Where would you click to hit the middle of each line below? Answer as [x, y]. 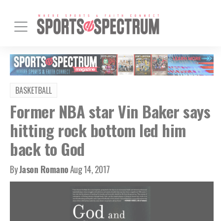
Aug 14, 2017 [90, 169]
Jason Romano [44, 169]
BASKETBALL [34, 90]
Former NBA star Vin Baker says [110, 111]
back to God [47, 148]
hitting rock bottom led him [98, 130]
